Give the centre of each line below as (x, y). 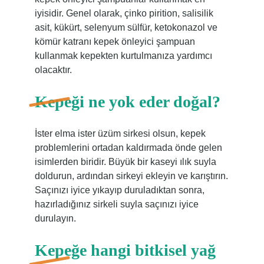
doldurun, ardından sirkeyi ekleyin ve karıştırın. (131, 176)
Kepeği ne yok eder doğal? (127, 102)
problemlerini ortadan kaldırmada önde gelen (128, 148)
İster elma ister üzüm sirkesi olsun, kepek (120, 133)
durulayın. (55, 218)
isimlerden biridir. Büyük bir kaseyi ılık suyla (125, 162)
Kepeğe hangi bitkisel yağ (125, 250)
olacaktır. (53, 70)
